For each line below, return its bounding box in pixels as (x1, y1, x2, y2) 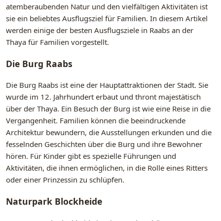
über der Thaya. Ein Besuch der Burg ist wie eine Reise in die (6, 104, 211, 114)
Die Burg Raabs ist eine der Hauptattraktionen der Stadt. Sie (6, 80, 208, 90)
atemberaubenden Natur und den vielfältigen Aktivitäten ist (6, 1, 208, 12)
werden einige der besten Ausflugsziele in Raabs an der (6, 25, 193, 36)
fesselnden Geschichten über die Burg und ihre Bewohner (6, 139, 202, 149)
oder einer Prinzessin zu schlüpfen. (6, 175, 124, 185)
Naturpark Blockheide (6, 195, 102, 207)
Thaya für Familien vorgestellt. (6, 37, 109, 47)
